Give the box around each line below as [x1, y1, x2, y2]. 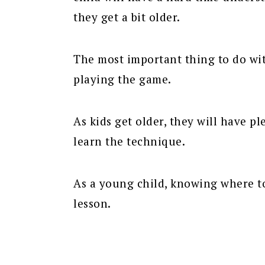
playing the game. [73, 72, 172, 87]
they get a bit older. [73, 9, 180, 25]
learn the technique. [73, 134, 185, 149]
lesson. [73, 196, 111, 211]
